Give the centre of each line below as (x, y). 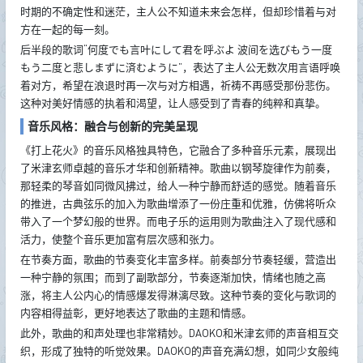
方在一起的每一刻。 (67, 30)
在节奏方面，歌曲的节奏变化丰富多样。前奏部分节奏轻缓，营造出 (178, 259)
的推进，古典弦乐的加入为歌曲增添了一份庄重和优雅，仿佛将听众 (178, 204)
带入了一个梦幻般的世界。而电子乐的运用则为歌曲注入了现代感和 (178, 222)
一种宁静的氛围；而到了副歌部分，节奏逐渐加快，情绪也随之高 (173, 277)
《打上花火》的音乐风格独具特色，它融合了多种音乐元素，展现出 (178, 150)
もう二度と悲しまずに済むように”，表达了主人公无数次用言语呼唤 (180, 68)
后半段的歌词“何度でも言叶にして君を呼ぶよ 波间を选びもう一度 (176, 50)
